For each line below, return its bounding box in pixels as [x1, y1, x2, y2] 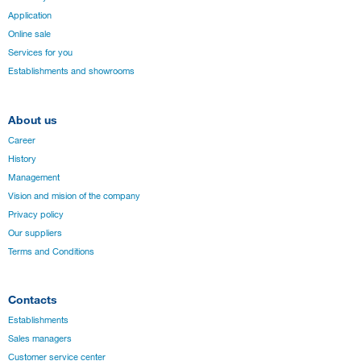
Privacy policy [8, 208, 64, 220]
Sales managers [8, 333, 72, 345]
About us [8, 112, 57, 127]
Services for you [8, 47, 73, 59]
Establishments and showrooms [8, 65, 135, 77]
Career [8, 134, 35, 146]
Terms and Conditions [8, 245, 94, 257]
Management [8, 171, 60, 183]
